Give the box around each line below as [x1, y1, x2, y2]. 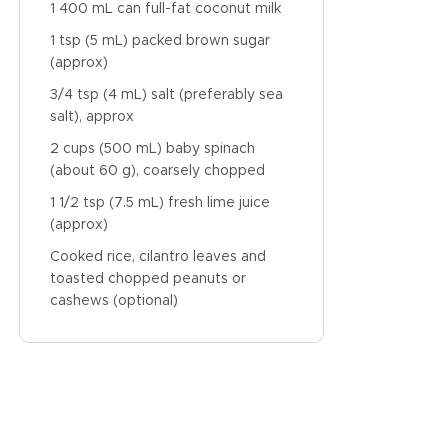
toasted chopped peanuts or [49, 272, 246, 286]
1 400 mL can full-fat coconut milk [49, 2, 281, 16]
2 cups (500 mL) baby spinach [49, 142, 255, 156]
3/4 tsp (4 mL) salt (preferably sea [49, 88, 283, 102]
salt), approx [49, 110, 134, 124]
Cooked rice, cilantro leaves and [49, 250, 266, 264]
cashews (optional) [49, 294, 178, 308]
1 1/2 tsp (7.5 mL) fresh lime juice [49, 196, 270, 210]
